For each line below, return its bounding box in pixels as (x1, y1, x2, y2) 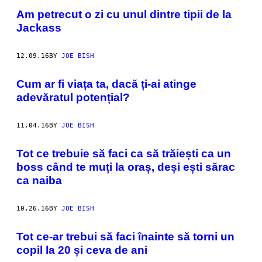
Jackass (16, 21, 61, 34)
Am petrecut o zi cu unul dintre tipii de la (16, 8, 232, 20)
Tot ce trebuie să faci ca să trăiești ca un (16, 147, 231, 160)
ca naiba (16, 174, 62, 187)
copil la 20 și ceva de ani (16, 243, 147, 256)
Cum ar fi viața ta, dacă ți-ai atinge (16, 77, 196, 90)
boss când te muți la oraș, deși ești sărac (16, 160, 235, 173)
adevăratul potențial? (16, 91, 130, 104)
